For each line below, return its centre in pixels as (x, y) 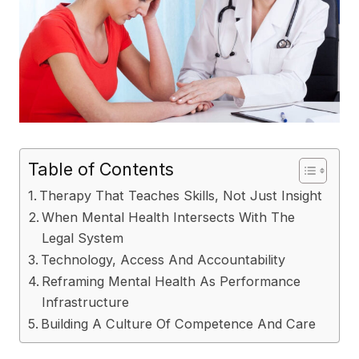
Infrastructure (86, 302)
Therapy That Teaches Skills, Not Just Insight (181, 195)
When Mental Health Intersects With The (169, 217)
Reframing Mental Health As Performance (171, 281)
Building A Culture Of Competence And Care (179, 323)
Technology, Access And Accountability (163, 259)
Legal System (83, 238)
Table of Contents (101, 169)
